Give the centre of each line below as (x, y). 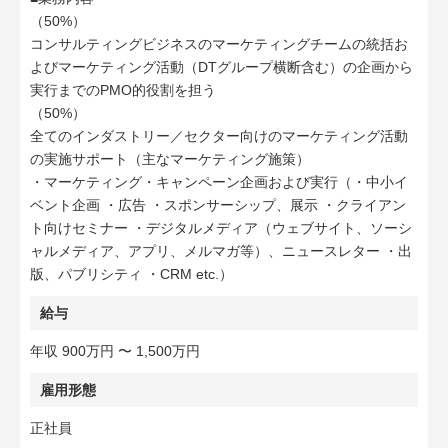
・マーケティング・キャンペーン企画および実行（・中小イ (219, 182)
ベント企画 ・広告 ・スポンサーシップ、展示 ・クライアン (218, 205)
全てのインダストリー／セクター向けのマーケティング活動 (219, 136)
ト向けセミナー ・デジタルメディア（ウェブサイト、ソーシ (221, 228)
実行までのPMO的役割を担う (123, 90)
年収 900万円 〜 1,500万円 (115, 351)
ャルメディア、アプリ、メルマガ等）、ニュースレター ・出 (221, 251)
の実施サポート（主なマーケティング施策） (170, 159)
